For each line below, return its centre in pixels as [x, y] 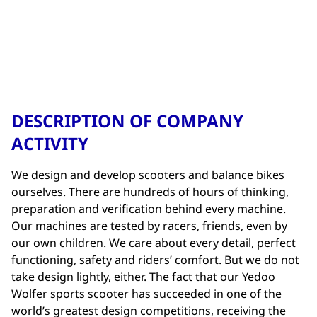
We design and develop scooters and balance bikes [148, 175]
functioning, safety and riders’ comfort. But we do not [155, 260]
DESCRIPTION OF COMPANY [127, 121]
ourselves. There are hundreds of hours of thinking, [150, 192]
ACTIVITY [50, 143]
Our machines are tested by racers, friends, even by [149, 226]
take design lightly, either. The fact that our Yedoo [143, 277]
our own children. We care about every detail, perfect [154, 243]
